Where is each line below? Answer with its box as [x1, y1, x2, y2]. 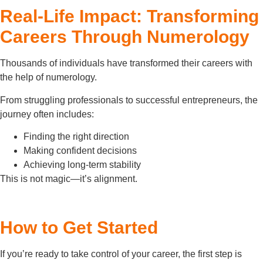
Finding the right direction [23, 131, 129, 141]
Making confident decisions [23, 145, 137, 156]
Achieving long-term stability [23, 159, 141, 170]
